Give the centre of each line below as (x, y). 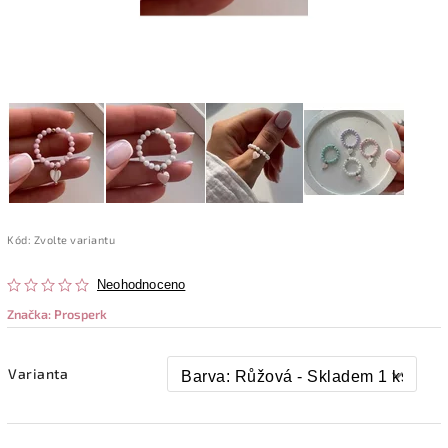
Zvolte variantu (74, 239)
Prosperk (80, 313)
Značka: (30, 313)
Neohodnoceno (141, 284)
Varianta (38, 373)
